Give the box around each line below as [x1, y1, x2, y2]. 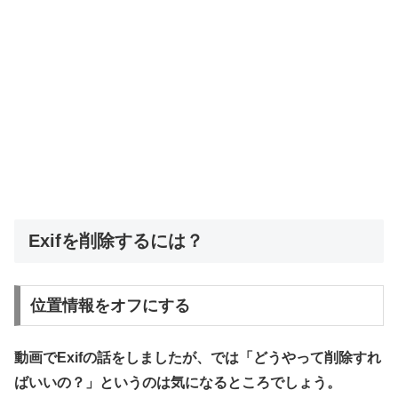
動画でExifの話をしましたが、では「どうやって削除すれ [14, 350, 381, 366]
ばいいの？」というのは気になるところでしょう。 [14, 375, 341, 391]
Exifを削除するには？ [28, 231, 203, 251]
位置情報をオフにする [29, 297, 190, 314]
